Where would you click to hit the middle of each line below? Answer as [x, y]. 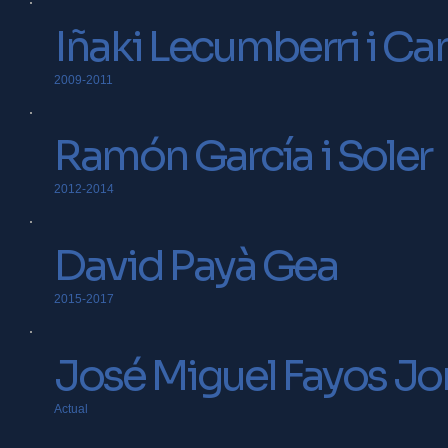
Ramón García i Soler [243, 156]
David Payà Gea [196, 265]
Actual [71, 408]
